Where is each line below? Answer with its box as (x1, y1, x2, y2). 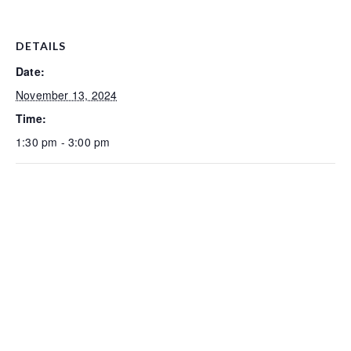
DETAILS (16, 39, 66, 52)
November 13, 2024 (16, 87, 118, 103)
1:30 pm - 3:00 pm (16, 134, 110, 150)
